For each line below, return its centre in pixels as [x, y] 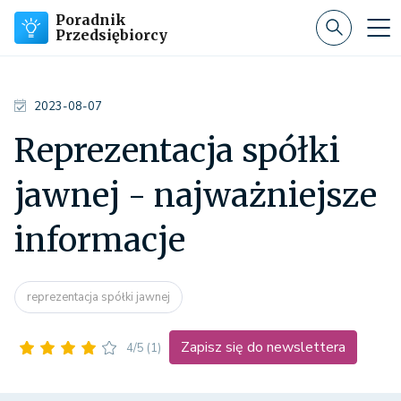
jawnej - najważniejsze [196, 196]
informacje [100, 240]
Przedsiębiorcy [111, 35]
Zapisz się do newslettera [263, 348]
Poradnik [91, 20]
